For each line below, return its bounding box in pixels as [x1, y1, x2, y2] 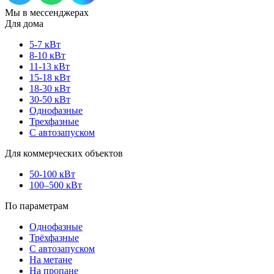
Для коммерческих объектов [5, 148, 123, 159]
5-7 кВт [29, 39, 61, 50]
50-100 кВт [29, 169, 75, 180]
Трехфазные [29, 116, 79, 127]
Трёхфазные [29, 232, 79, 243]
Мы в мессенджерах [5, 7, 89, 18]
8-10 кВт [29, 50, 65, 61]
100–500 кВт [29, 180, 82, 191]
